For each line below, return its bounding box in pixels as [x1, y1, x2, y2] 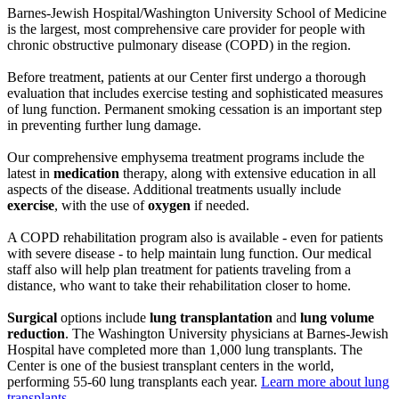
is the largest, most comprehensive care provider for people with [7, 20, 365, 37]
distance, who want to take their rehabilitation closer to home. [7, 277, 351, 293]
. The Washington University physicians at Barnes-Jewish [65, 325, 388, 341]
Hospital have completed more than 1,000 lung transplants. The [7, 341, 362, 357]
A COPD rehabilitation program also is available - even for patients [7, 229, 383, 245]
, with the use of [54, 197, 148, 213]
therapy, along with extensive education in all [119, 165, 376, 181]
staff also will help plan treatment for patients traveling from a [7, 261, 351, 277]
